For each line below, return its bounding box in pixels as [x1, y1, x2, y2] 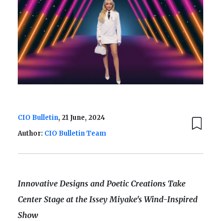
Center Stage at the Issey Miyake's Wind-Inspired [18, 194, 198, 205]
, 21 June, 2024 [58, 113, 105, 122]
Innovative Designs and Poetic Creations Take [18, 179, 185, 189]
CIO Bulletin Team [44, 129, 106, 138]
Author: [18, 129, 44, 138]
